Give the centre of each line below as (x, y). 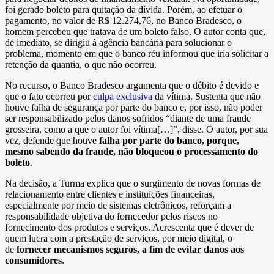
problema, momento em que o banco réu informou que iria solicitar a (137, 54)
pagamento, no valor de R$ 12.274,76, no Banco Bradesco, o (123, 21)
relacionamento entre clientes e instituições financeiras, (110, 194)
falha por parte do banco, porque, (169, 141)
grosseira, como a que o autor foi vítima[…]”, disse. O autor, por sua (136, 130)
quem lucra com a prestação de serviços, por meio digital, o (119, 239)
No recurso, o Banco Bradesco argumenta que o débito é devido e (132, 86)
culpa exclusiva (123, 97)
